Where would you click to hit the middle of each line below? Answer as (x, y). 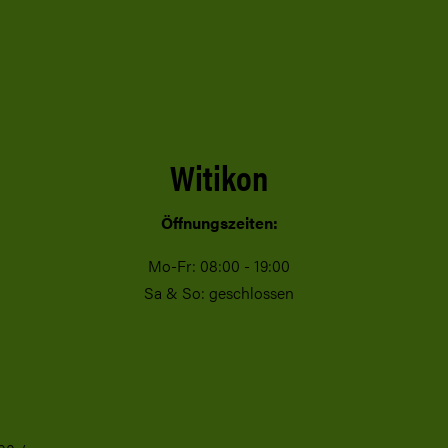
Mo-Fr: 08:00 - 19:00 (219, 266)
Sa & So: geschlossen (219, 293)
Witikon (219, 176)
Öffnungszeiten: (219, 223)
